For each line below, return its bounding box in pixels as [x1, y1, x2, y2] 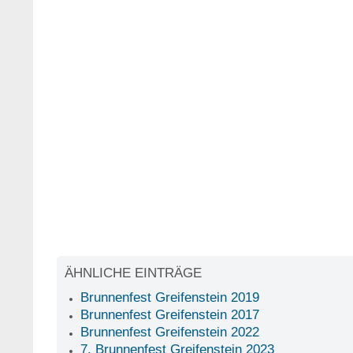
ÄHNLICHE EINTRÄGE [65, 266, 202, 281]
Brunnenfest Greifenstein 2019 [80, 290, 259, 305]
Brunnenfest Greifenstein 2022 [80, 325, 259, 340]
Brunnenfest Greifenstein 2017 [80, 307, 259, 322]
